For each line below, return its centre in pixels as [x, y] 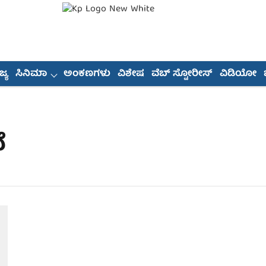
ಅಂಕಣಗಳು [87, 74]
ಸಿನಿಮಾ [31, 74]
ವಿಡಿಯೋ [238, 74]
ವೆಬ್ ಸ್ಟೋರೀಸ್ [182, 74]
